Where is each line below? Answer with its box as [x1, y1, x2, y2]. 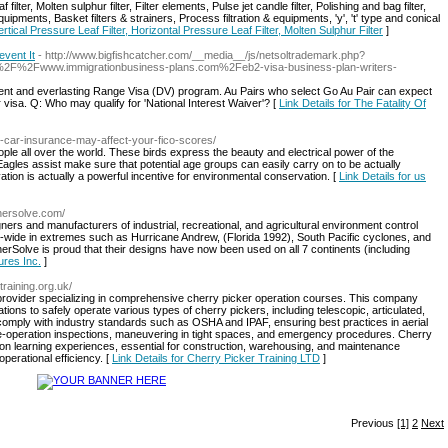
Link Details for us [339, 170, 426, 182]
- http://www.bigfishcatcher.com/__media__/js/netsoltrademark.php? [38, 49, 365, 61]
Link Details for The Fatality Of [279, 97, 426, 109]
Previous [351, 417, 397, 429]
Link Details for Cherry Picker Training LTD [112, 352, 320, 364]
